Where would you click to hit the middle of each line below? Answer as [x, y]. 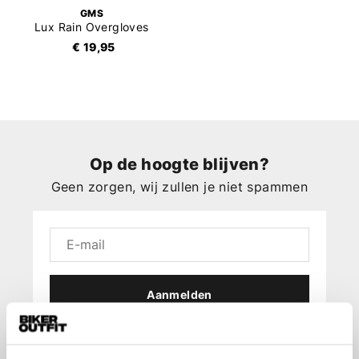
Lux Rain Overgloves [92, 27]
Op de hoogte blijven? [179, 165]
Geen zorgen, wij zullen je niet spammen [179, 187]
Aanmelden [179, 295]
